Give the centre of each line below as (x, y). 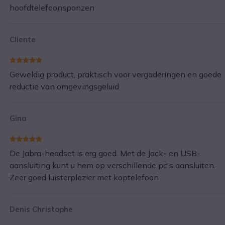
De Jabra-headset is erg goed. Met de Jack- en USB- (105, 153)
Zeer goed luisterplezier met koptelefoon (84, 178)
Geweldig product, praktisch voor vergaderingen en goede (116, 75)
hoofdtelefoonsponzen (52, 8)
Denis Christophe (41, 209)
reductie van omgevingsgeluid (65, 87)
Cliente (23, 40)
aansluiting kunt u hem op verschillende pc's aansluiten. (113, 165)
